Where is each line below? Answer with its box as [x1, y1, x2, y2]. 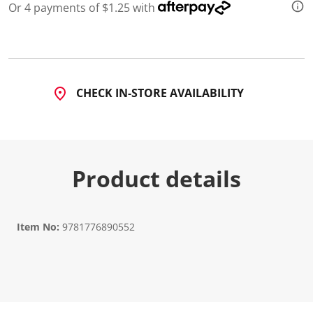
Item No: [17, 219, 59, 233]
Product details [72, 163, 241, 194]
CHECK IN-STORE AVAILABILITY [75, 85, 244, 101]
